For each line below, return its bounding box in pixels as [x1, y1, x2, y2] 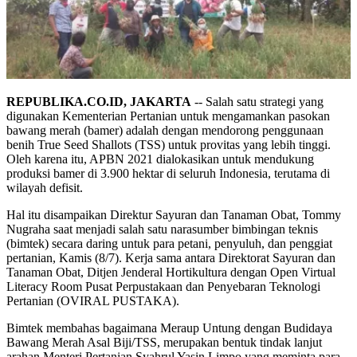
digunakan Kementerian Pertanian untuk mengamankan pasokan [6, 108, 330, 123]
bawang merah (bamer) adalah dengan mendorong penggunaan [6, 123, 324, 137]
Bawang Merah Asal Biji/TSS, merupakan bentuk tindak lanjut [6, 335, 322, 349]
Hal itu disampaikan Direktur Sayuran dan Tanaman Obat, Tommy [6, 207, 341, 222]
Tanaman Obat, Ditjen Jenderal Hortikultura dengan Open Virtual [6, 265, 335, 279]
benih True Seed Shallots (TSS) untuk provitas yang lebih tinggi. [6, 137, 331, 151]
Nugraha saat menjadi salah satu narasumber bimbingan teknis [6, 222, 318, 236]
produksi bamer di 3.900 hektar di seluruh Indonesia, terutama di [6, 166, 330, 180]
